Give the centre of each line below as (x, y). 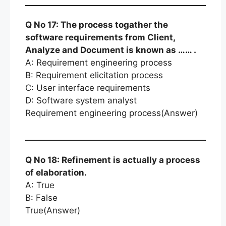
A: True (40, 185)
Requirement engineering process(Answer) (111, 113)
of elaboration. (56, 172)
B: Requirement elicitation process (94, 75)
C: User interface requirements (88, 88)
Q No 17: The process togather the (97, 25)
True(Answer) (53, 210)
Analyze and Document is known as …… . (111, 50)
